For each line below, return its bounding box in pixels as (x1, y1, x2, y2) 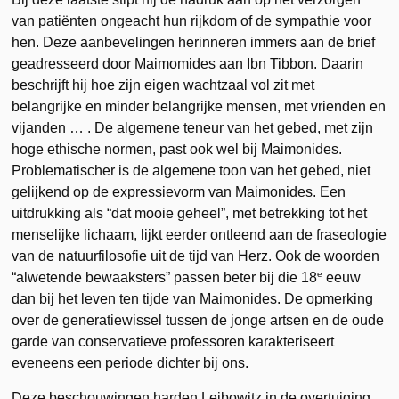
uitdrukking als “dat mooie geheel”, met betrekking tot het (12, 205, 368, 221)
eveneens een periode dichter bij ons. (12, 354, 249, 370)
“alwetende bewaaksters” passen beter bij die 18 (12, 269, 318, 285)
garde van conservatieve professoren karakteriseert (12, 333, 335, 349)
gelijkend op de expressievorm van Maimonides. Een (12, 183, 346, 199)
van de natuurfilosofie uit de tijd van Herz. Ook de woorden (12, 248, 380, 264)
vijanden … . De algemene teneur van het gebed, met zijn (12, 119, 374, 135)
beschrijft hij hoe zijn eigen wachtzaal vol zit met (12, 77, 315, 93)
